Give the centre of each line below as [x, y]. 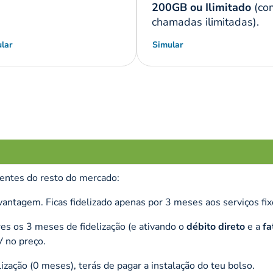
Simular [167, 45]
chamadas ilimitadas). [205, 22]
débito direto [216, 227]
